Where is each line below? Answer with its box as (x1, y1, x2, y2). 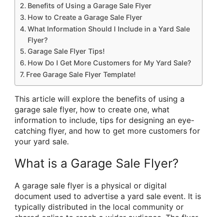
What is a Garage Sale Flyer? (15, 156, 179, 171)
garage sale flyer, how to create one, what (15, 105, 170, 115)
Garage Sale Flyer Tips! (27, 47, 105, 56)
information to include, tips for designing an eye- (15, 115, 194, 125)
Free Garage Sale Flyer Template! (26, 70, 136, 79)
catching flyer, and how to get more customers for (15, 126, 200, 136)
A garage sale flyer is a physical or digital (15, 181, 167, 191)
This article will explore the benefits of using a (15, 94, 185, 104)
